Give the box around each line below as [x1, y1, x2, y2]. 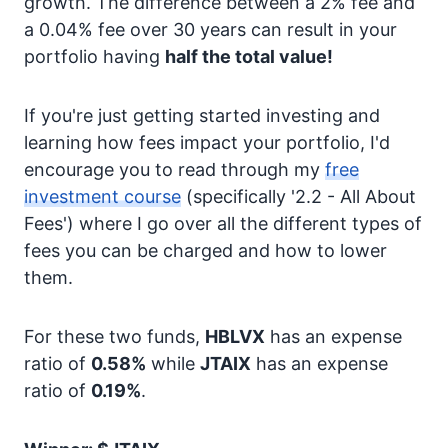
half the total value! [165, 46, 333, 67]
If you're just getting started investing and [24, 105, 380, 126]
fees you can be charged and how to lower [24, 240, 387, 261]
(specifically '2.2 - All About [181, 186, 416, 207]
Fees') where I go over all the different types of [24, 213, 422, 234]
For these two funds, [24, 326, 205, 347]
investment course [24, 186, 181, 207]
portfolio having [24, 46, 165, 67]
